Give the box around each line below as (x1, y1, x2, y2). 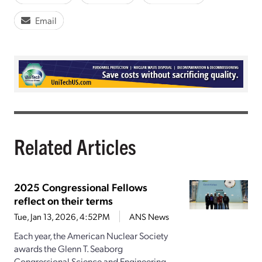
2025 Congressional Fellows (14, 180, 147, 194)
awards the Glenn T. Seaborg (14, 242, 123, 255)
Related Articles (14, 133, 136, 160)
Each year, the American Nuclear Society (14, 229, 168, 242)
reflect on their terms (14, 194, 113, 208)
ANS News (129, 211, 169, 223)
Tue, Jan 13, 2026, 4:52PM (14, 211, 110, 223)
